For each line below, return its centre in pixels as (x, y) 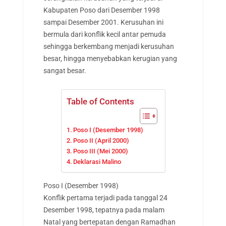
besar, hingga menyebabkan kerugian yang (110, 59)
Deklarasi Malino (97, 161)
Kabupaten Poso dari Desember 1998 (101, 10)
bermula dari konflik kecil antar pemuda (104, 35)
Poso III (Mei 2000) (101, 151)
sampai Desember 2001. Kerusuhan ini (103, 22)
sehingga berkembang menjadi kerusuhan (108, 47)
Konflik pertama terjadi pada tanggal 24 (105, 197)
